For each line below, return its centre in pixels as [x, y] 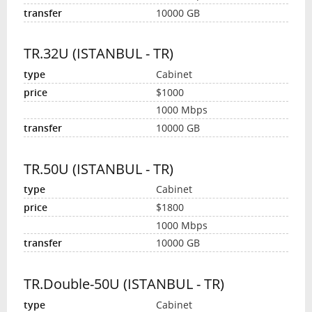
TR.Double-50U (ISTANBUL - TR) [124, 283]
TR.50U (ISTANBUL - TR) [98, 169]
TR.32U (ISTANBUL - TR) [98, 54]
